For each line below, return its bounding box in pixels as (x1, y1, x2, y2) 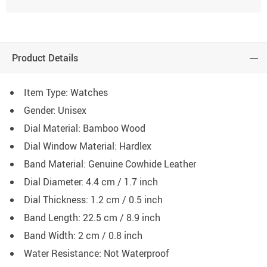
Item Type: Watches (24, 86, 108, 100)
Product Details (12, 51, 78, 65)
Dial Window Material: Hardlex (24, 139, 151, 153)
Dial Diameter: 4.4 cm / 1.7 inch (24, 175, 158, 189)
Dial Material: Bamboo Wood (24, 122, 145, 135)
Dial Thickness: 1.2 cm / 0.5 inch (24, 193, 163, 207)
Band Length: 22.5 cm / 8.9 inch (24, 211, 160, 225)
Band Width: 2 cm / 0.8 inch (24, 229, 142, 243)
